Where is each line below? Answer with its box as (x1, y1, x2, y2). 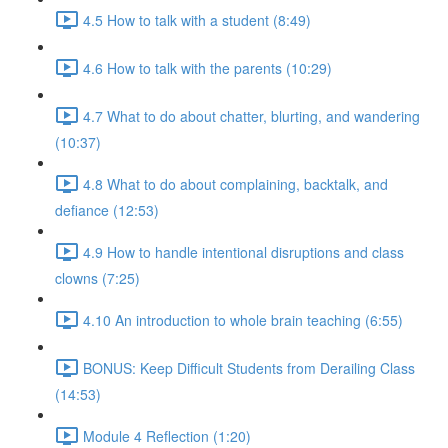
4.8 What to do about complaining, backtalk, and (83, 173, 388, 194)
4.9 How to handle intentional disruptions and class (83, 241, 404, 262)
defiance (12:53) (55, 200, 159, 220)
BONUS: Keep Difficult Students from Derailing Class (83, 357, 415, 378)
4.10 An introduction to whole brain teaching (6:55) (83, 309, 403, 330)
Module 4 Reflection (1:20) (83, 425, 251, 446)
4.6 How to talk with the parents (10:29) (83, 57, 332, 78)
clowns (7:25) (55, 268, 140, 288)
